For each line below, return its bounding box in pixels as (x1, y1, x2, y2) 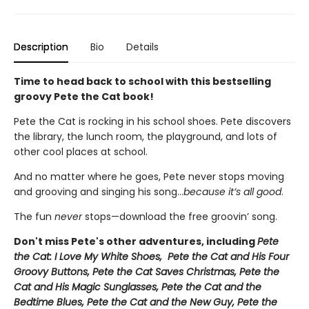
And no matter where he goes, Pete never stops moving (14, 170, 284, 183)
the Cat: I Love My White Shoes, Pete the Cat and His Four (14, 250, 289, 263)
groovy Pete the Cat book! (14, 90, 154, 103)
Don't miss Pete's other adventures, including (14, 235, 257, 248)
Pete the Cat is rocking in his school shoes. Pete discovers (14, 114, 291, 128)
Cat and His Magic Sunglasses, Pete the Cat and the (14, 280, 261, 294)
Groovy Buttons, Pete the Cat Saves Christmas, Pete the (14, 265, 279, 279)
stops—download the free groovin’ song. (82, 210, 277, 223)
